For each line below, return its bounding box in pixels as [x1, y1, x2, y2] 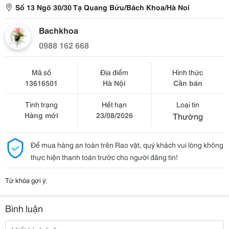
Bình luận [5, 201, 43, 215]
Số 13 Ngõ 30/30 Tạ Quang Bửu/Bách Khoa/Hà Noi [15, 2, 190, 12]
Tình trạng [25, 99, 58, 109]
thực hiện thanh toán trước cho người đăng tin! [31, 152, 178, 162]
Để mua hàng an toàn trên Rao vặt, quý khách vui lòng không [31, 140, 223, 150]
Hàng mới [24, 110, 58, 120]
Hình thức [172, 67, 203, 77]
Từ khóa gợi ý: [5, 175, 48, 185]
